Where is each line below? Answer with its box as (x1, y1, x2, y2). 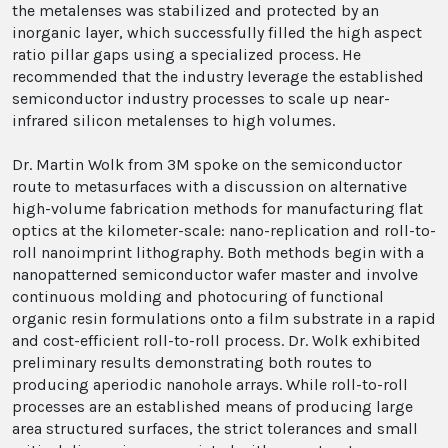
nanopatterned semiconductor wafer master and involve (12, 265, 418, 284)
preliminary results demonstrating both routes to (12, 353, 372, 372)
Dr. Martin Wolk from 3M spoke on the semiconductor (12, 155, 402, 174)
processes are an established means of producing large (12, 397, 413, 416)
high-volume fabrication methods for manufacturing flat (12, 199, 423, 218)
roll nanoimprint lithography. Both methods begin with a (12, 243, 424, 262)
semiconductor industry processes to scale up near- (12, 89, 390, 108)
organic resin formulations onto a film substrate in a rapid (12, 309, 436, 328)
